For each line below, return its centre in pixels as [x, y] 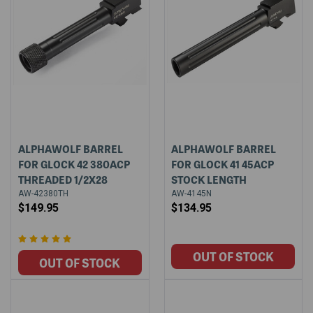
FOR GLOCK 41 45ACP [223, 164]
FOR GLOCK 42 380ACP [74, 164]
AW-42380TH [43, 193]
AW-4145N [192, 193]
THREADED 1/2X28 [63, 179]
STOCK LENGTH [209, 179]
